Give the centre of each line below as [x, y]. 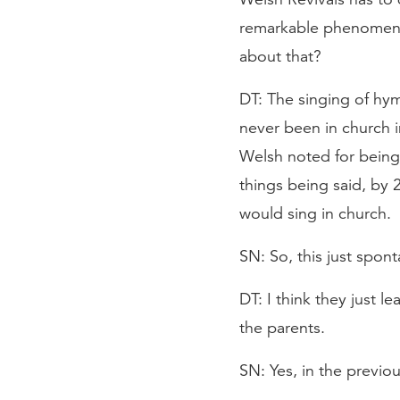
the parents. [282, 328]
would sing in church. [315, 213]
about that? [280, 56]
